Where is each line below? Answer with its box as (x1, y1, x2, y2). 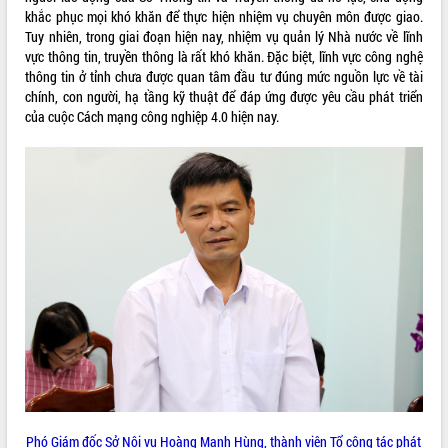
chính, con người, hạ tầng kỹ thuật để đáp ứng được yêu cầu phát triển (25, 87, 423, 107)
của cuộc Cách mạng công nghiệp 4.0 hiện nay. (25, 107, 280, 127)
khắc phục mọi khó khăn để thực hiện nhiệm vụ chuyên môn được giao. (25, 7, 423, 27)
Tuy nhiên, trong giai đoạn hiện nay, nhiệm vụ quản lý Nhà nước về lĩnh (25, 27, 423, 47)
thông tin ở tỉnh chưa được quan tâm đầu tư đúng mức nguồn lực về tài (25, 67, 423, 87)
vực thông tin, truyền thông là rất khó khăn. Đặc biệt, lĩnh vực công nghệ (25, 47, 423, 67)
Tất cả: (8, 5, 47, 25)
